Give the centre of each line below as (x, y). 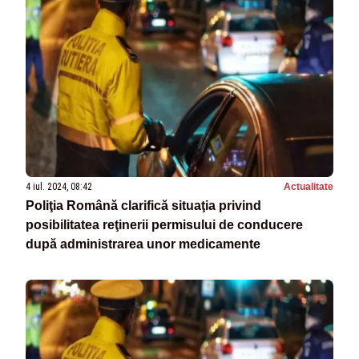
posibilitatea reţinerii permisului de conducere (164, 225)
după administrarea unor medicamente (143, 244)
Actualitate (309, 187)
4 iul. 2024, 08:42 (59, 187)
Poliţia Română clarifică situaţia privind (143, 206)
